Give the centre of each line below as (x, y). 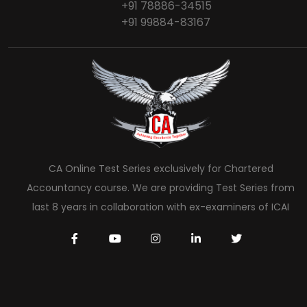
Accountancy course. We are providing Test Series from (161, 187)
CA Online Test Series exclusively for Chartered (161, 168)
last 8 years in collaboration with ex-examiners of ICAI (161, 207)
